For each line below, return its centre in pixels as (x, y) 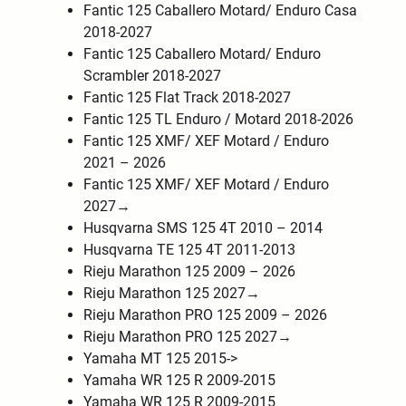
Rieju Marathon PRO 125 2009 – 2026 (206, 314)
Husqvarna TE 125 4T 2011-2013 (190, 249)
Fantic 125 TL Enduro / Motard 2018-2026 (219, 119)
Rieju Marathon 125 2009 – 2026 (190, 271)
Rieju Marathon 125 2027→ (174, 293)
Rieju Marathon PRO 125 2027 (181, 336)
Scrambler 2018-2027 (153, 75)
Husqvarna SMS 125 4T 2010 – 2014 (203, 227)
